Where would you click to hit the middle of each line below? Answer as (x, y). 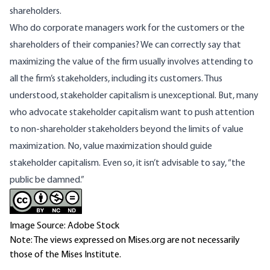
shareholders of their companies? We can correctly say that (125, 45)
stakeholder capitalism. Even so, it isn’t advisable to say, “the (127, 163)
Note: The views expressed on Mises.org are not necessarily (125, 240)
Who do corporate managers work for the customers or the (127, 28)
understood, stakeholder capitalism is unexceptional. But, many (134, 96)
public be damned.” (47, 180)
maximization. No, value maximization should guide (111, 146)
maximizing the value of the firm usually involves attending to (131, 62)
